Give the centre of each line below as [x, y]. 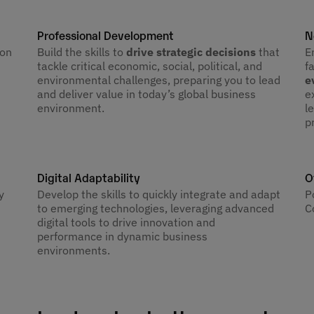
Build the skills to [82, 52]
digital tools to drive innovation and [127, 222]
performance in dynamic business [123, 236]
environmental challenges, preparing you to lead [159, 80]
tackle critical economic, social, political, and [150, 66]
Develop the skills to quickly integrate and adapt [159, 194]
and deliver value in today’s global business [147, 94]
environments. [74, 250]
